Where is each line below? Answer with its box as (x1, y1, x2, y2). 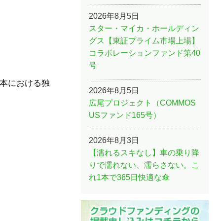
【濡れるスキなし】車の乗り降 (89, 148, 200, 157)
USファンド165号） (89, 110, 161, 119)
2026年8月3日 (89, 136, 140, 145)
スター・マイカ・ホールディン (89, 24, 200, 33)
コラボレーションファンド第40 (89, 48, 201, 57)
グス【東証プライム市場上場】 (89, 36, 200, 45)
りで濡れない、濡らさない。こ (89, 160, 200, 169)
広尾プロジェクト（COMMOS (89, 98, 196, 107)
